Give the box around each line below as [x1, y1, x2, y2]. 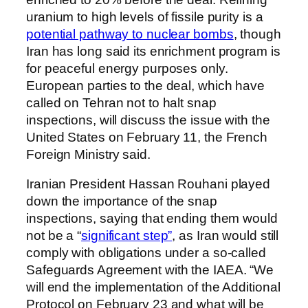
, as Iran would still [172, 228, 279, 243]
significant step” [81, 228, 173, 243]
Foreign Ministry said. [26, 146, 151, 162]
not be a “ [26, 228, 82, 243]
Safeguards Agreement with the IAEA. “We [26, 263, 274, 278]
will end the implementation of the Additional [26, 280, 280, 295]
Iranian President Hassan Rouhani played [26, 177, 271, 192]
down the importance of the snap [26, 194, 217, 209]
